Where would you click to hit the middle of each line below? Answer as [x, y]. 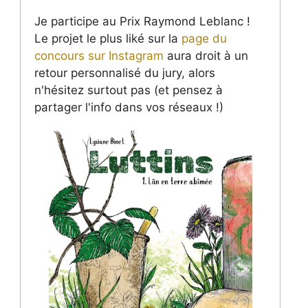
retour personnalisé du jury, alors [124, 73]
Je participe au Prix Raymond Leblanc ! [142, 21]
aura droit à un [206, 55]
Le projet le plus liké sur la [108, 38]
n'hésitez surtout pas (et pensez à [128, 90]
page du [204, 38]
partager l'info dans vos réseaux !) [129, 107]
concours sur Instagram [99, 55]
